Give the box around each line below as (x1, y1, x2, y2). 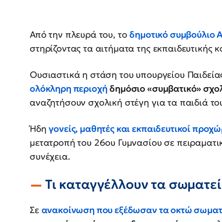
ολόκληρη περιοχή (30, 83, 108, 95)
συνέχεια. (30, 151, 70, 163)
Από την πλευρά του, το (30, 29, 130, 41)
